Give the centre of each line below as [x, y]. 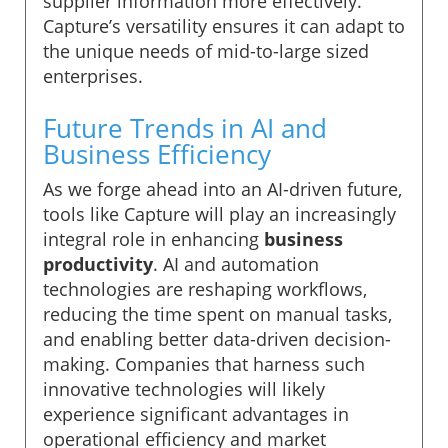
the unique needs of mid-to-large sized [206, 50]
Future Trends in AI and [185, 127]
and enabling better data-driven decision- [217, 338]
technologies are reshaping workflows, [205, 288]
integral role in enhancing [153, 238]
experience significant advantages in [196, 413]
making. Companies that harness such [204, 363]
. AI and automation [236, 263]
